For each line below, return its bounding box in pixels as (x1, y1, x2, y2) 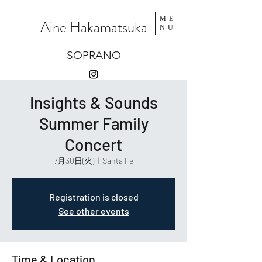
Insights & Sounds (29, 92, 158, 112)
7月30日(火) (54, 156, 94, 166)
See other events (58, 205, 129, 216)
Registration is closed (49, 191, 139, 202)
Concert (65, 135, 122, 154)
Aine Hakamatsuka (40, 17, 147, 38)
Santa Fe (102, 156, 133, 166)
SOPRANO (66, 49, 121, 62)
